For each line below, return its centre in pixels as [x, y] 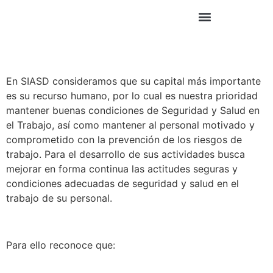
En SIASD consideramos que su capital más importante [133, 81]
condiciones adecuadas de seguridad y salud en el [122, 184]
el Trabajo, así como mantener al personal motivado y [130, 125]
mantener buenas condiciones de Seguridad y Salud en [133, 111]
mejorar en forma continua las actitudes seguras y [122, 169]
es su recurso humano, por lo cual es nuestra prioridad [132, 96]
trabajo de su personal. [59, 198]
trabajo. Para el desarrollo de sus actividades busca [126, 154]
